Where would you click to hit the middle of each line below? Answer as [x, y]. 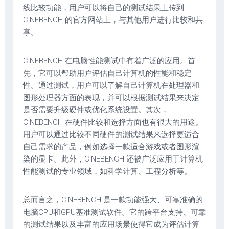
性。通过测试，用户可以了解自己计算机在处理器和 [111, 85]
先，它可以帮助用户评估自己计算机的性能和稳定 [107, 73]
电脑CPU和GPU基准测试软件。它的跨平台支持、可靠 [114, 212]
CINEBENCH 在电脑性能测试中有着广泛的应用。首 [109, 61]
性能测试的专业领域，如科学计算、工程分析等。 [107, 171]
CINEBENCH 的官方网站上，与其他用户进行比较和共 [113, 20]
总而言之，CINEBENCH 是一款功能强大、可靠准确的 [113, 200]
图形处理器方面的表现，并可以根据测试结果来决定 [111, 98]
